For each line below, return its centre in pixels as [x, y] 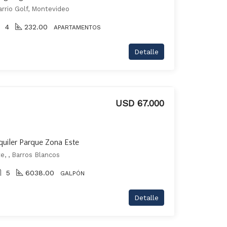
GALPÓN [72, 173]
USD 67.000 [140, 103]
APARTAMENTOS [77, 27]
